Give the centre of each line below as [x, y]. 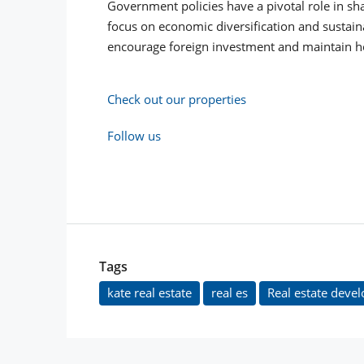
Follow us [134, 136]
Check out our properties [177, 99]
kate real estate [149, 292]
